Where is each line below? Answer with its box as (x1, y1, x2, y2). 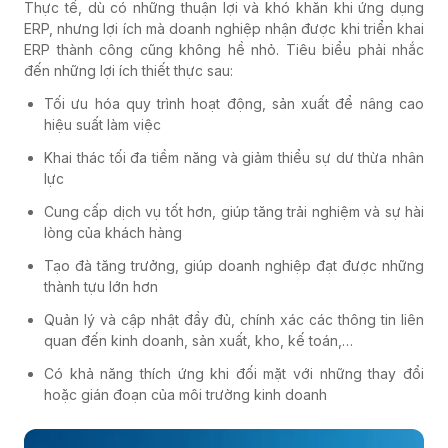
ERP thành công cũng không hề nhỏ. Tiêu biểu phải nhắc (24, 41, 424, 59)
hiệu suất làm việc (44, 116, 161, 134)
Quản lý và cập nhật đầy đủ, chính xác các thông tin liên (44, 311, 424, 329)
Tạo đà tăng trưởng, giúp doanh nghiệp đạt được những (44, 257, 424, 275)
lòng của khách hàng (44, 224, 182, 242)
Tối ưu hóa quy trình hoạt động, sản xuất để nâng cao (44, 95, 424, 113)
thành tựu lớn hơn (44, 278, 158, 296)
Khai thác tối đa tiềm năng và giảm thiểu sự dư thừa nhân (44, 149, 424, 167)
